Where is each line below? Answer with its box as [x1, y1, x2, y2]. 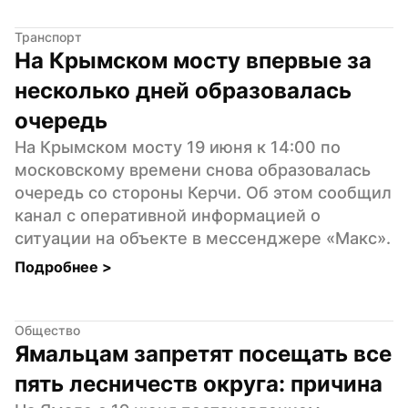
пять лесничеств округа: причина [15, 370, 382, 397]
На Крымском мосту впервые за [15, 46, 372, 74]
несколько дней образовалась [15, 76, 352, 104]
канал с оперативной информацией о [15, 205, 321, 225]
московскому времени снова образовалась [15, 159, 371, 179]
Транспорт [15, 28, 82, 45]
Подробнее [15, 257, 102, 276]
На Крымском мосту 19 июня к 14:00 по [15, 137, 341, 157]
